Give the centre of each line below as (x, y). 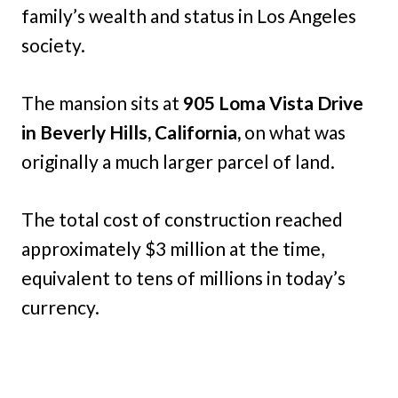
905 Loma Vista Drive (271, 103)
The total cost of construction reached (182, 219)
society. (53, 45)
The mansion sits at (100, 103)
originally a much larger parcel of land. (178, 162)
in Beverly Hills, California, (133, 132)
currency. (60, 307)
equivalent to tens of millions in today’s (183, 278)
